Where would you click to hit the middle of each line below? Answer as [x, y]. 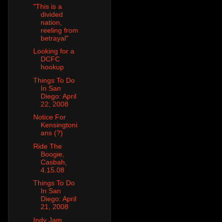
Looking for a [54, 51]
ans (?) [52, 133]
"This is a [47, 6]
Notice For [49, 117]
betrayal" [54, 38]
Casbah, [54, 162]
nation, [51, 22]
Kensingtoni [59, 125]
